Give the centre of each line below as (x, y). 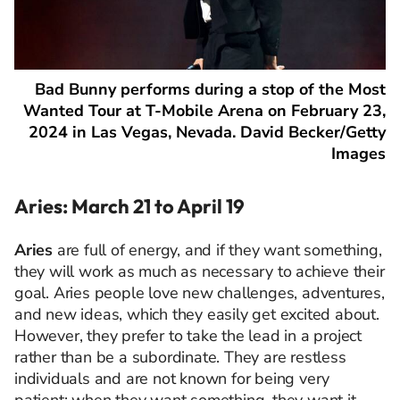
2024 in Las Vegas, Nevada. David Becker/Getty (207, 132)
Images (358, 153)
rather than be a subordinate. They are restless (180, 357)
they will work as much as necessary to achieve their (200, 271)
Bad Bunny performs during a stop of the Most (210, 89)
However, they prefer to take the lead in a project (188, 335)
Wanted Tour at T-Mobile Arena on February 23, (204, 110)
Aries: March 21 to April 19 (129, 206)
